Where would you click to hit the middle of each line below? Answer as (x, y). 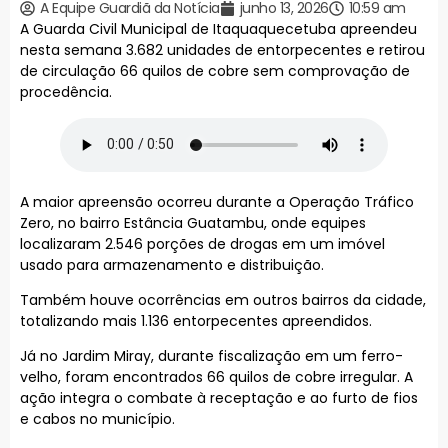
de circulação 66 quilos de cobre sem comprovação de (215, 71)
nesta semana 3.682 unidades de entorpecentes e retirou (222, 50)
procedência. (66, 92)
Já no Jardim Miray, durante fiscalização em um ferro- (211, 356)
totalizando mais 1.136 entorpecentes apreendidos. (196, 320)
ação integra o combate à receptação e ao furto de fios (219, 398)
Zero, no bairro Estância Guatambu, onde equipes (193, 222)
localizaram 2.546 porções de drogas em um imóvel (202, 243)
